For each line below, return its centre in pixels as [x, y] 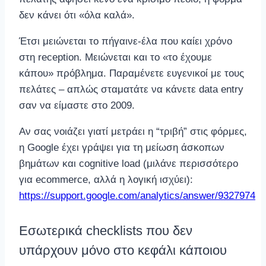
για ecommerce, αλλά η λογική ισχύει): [106, 179]
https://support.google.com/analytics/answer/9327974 [137, 195]
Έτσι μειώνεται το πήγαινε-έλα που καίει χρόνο [126, 41]
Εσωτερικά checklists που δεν [106, 231]
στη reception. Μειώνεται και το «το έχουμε [115, 57]
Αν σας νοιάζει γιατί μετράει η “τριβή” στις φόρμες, [133, 131]
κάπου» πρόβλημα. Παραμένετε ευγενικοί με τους [132, 73]
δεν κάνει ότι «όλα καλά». [77, 15]
